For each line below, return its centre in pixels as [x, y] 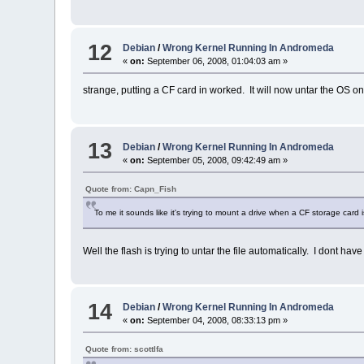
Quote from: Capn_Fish [131, 188]
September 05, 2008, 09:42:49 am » [217, 160]
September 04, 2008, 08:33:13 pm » [217, 321]
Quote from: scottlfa [125, 349]
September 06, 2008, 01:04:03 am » [217, 61]
